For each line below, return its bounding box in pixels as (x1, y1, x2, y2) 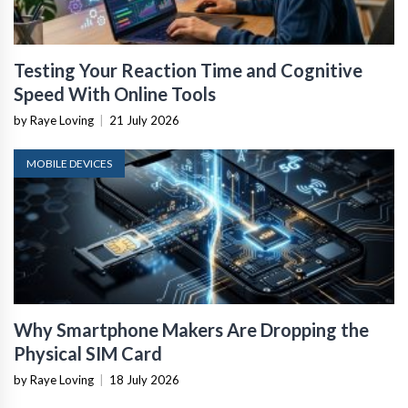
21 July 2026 (109, 112, 179, 127)
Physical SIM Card (14, 342, 162, 364)
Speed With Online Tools (14, 82, 216, 105)
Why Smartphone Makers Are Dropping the (14, 318, 369, 341)
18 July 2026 (109, 372, 179, 387)
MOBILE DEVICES (26, 156, 112, 170)
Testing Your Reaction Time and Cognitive (14, 58, 362, 81)
